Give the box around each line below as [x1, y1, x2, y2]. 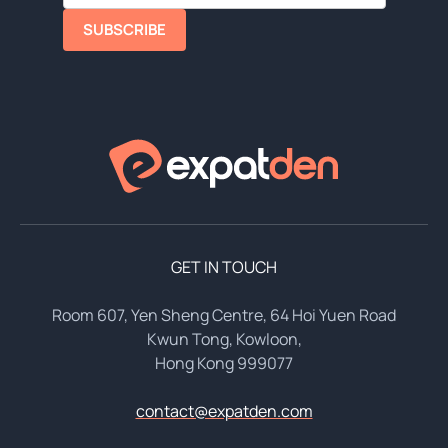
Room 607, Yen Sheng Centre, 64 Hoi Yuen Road [52, 303, 396, 326]
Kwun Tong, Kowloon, [146, 327, 302, 350]
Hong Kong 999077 [155, 351, 293, 374]
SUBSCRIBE [82, 19, 166, 40]
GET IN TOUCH [171, 255, 277, 278]
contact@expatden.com [135, 399, 313, 422]
